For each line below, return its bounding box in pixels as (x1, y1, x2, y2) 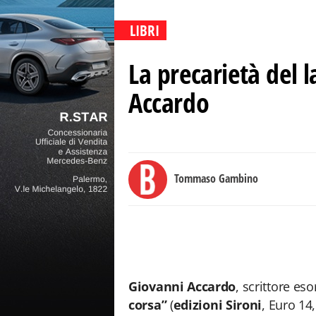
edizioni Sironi (173, 296, 262, 313)
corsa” (128, 296, 167, 313)
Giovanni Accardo (128, 278, 236, 295)
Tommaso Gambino (174, 171, 258, 186)
